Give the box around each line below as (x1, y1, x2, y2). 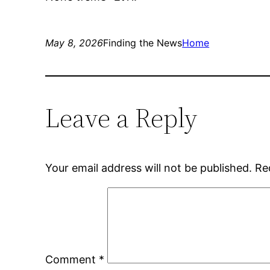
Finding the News (103, 37, 183, 49)
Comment (45, 253, 99, 266)
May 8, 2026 (45, 37, 104, 49)
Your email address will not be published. (45, 162, 253, 175)
